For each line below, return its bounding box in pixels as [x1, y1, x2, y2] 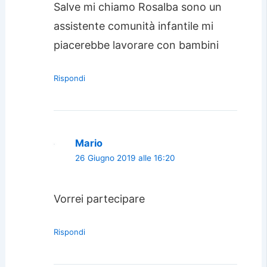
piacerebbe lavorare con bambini [53, 39, 219, 52]
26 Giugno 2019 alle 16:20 [74, 153, 175, 163]
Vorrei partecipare [53, 192, 145, 205]
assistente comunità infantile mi [53, 20, 213, 33]
